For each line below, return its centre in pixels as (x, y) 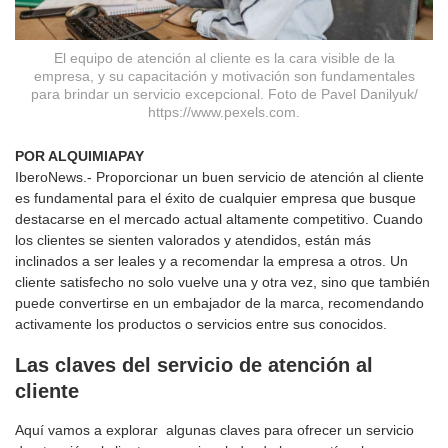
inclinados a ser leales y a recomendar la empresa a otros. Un (211, 260)
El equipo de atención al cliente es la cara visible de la (224, 58)
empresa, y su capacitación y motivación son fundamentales (224, 76)
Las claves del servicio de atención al (194, 364)
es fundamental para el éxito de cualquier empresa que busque (215, 197)
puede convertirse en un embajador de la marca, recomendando (219, 302)
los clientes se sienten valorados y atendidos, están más (193, 239)
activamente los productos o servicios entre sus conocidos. (201, 323)
